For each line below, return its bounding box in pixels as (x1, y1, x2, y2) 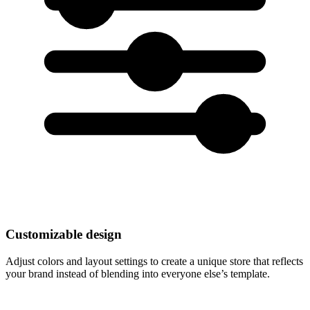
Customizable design (6, 226, 122, 241)
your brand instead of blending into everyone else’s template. (6, 267, 270, 280)
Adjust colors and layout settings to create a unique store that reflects (6, 255, 303, 267)
